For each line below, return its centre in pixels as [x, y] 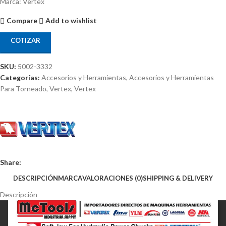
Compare [22, 21]
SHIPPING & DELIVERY [178, 178]
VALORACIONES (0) [112, 178]
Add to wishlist [71, 21]
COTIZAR [25, 40]
